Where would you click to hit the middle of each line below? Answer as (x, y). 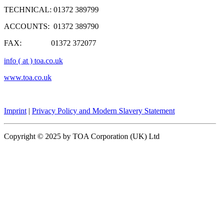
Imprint (15, 111)
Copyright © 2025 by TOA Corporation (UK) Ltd (82, 137)
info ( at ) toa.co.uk (33, 61)
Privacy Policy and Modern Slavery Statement (103, 111)
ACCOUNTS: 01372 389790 (51, 27)
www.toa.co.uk (28, 78)
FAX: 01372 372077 (50, 43)
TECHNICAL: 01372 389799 (51, 10)
